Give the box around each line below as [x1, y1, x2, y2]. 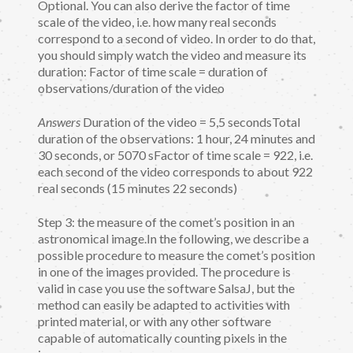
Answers [38, 114, 80, 130]
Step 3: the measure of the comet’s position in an [38, 214, 295, 229]
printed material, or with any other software [38, 313, 271, 329]
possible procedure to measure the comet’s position [38, 247, 315, 262]
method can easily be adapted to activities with [38, 296, 290, 312]
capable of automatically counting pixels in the [38, 329, 287, 345]
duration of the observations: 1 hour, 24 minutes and [38, 131, 315, 147]
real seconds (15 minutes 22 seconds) [38, 180, 237, 196]
